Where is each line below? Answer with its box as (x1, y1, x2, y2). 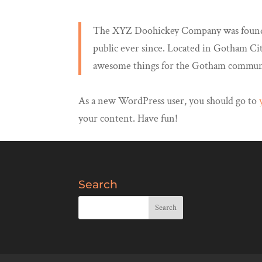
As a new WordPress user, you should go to (78, 94, 260, 108)
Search (78, 177, 118, 191)
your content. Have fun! (78, 112, 178, 125)
